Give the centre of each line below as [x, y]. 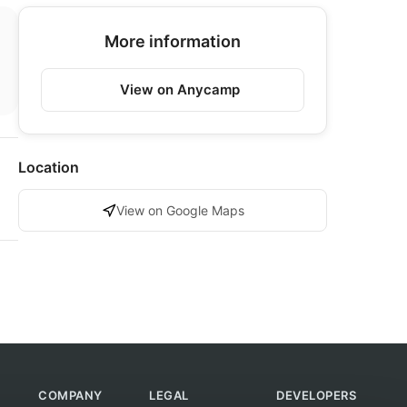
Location [49, 167]
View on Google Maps [180, 210]
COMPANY [70, 395]
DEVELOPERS [316, 395]
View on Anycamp [180, 89]
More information [173, 41]
